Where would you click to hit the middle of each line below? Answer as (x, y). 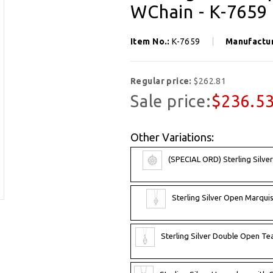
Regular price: (162, 81)
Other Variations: (172, 137)
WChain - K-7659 (199, 11)
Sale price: (171, 101)
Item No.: (151, 41)
